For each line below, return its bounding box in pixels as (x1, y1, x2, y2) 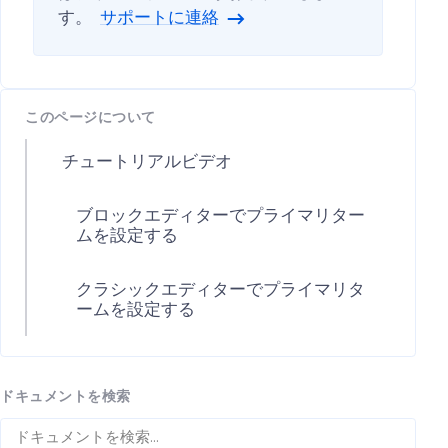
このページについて (25, 110, 157, 125)
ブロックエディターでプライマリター (76, 208, 366, 226)
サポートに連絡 (100, 9, 219, 27)
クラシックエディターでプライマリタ (76, 282, 366, 300)
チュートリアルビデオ (62, 153, 233, 171)
